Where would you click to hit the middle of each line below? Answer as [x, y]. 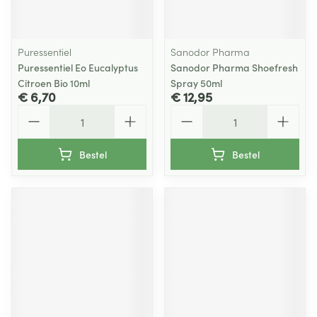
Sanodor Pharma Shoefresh [234, 67]
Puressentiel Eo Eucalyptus [78, 67]
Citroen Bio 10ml [54, 83]
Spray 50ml [196, 83]
